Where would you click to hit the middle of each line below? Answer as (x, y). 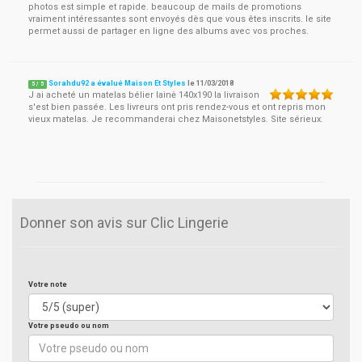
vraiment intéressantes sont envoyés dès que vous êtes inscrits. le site (180, 19)
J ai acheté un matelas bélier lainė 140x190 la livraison (144, 95)
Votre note (48, 284)
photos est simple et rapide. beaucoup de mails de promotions (165, 7)
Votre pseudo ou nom (69, 326)
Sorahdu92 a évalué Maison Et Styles (118, 83)
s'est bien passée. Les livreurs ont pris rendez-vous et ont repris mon (177, 107)
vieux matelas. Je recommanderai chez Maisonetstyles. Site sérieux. (176, 119)
